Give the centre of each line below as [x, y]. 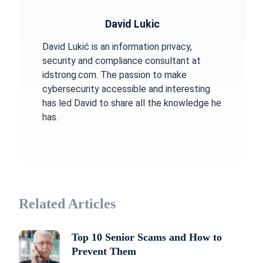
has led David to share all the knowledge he [132, 103]
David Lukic [132, 24]
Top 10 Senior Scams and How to [147, 237]
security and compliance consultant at [122, 61]
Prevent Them [104, 251]
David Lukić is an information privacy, [117, 47]
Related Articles [67, 204]
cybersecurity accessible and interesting [126, 89]
